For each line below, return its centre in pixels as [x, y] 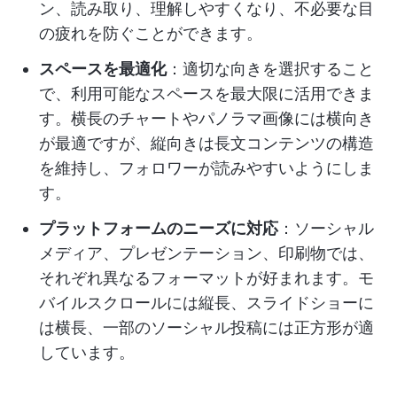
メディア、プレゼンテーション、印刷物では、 [206, 253]
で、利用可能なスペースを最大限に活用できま [206, 93]
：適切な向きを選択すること [270, 69]
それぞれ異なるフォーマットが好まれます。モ [206, 278]
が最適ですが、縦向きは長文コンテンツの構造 [206, 143]
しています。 [87, 352]
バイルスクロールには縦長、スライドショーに [206, 303]
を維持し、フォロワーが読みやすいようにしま [206, 168]
